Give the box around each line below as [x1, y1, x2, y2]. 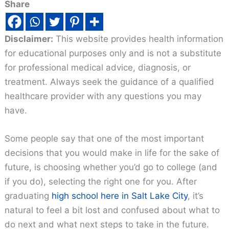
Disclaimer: [5, 33, 54, 44]
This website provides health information [53, 33, 224, 44]
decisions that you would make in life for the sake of [5, 148, 220, 158]
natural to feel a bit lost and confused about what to [5, 205, 220, 216]
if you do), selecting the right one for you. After [5, 176, 197, 187]
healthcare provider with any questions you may [5, 90, 202, 101]
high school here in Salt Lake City [52, 191, 188, 201]
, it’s [188, 191, 204, 201]
